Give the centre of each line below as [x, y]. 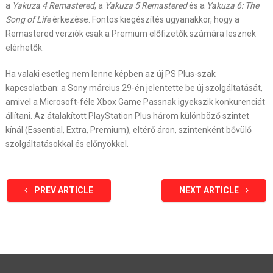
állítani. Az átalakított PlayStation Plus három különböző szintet [127, 115]
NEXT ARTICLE [210, 190]
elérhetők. [24, 47]
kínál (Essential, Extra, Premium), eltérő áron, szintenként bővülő [128, 129]
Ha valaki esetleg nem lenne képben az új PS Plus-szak [110, 73]
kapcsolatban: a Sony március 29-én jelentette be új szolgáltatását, [134, 87]
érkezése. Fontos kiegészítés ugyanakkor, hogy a [145, 19]
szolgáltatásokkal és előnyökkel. [67, 144]
